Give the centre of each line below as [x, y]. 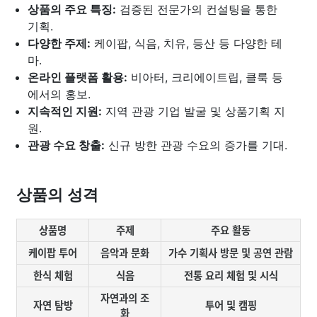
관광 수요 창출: [66, 145]
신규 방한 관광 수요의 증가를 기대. [196, 145]
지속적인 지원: [65, 111]
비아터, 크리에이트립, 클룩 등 [205, 77]
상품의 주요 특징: [72, 9]
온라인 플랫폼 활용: [77, 77]
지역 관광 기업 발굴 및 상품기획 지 [194, 111]
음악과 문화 [125, 253]
